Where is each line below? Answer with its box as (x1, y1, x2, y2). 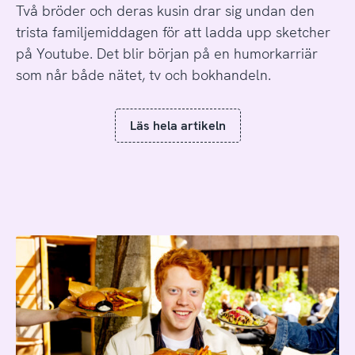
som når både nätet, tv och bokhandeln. (15, 65, 271, 84)
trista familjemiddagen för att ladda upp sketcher (15, 22, 330, 41)
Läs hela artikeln (129, 116, 226, 134)
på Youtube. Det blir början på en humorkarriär (15, 44, 318, 63)
